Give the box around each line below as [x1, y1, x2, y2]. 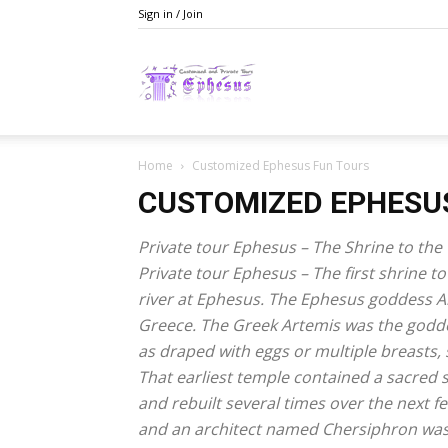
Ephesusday [257, 71, 334, 90]
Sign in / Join [138, 6, 203, 21]
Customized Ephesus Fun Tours [192, 157, 369, 174]
